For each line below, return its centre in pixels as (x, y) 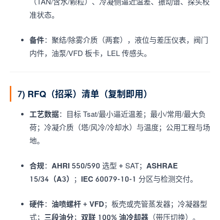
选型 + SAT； (123, 165)
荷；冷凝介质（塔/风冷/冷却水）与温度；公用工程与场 (120, 127)
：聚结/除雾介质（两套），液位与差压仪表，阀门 (126, 40)
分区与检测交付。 (167, 179)
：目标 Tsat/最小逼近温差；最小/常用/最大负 (132, 114)
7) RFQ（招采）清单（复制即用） (85, 94)
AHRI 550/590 (76, 165)
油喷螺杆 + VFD (78, 204)
